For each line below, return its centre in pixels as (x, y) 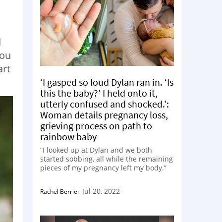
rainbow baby (68, 136)
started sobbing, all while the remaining (107, 159)
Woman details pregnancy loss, (104, 114)
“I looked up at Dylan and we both (96, 150)
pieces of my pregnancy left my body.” (103, 167)
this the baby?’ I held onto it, (99, 93)
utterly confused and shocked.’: (105, 104)
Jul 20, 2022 (101, 191)
